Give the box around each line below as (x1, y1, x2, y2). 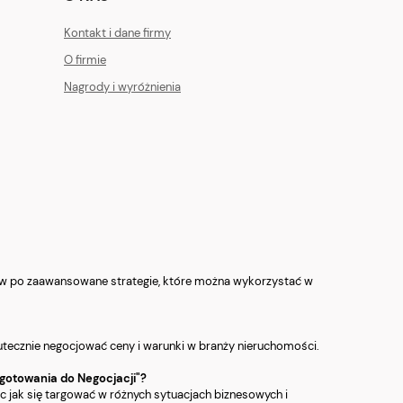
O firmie (64, 52, 106, 68)
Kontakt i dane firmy (64, 25, 171, 41)
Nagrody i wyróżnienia (64, 79, 181, 95)
